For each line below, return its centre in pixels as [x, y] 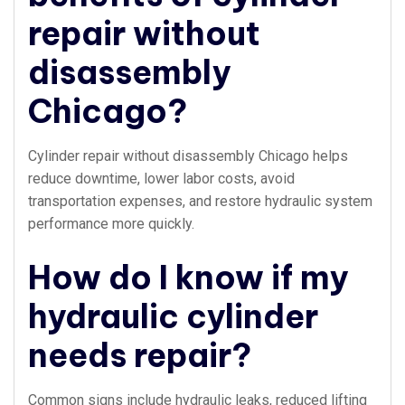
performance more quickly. [111, 224]
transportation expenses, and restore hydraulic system [200, 201]
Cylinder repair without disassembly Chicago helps [188, 156]
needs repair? [140, 355]
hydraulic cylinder [173, 316]
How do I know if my [188, 278]
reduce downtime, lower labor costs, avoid [161, 179]
